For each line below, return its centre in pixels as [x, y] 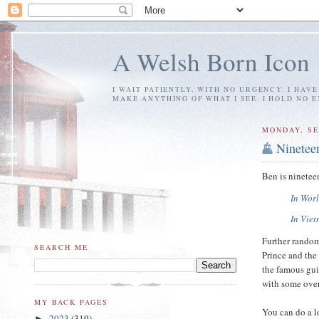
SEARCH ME [62, 247]
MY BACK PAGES [72, 302]
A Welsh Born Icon [211, 62]
